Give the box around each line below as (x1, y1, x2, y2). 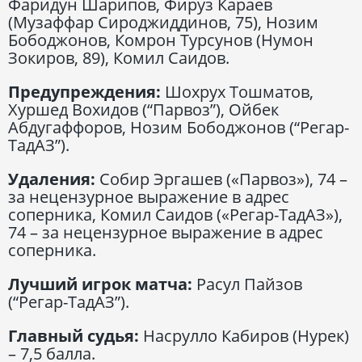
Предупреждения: (8, 80, 161, 103)
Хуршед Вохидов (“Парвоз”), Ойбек (8, 98, 279, 120)
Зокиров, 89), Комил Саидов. (8, 46, 229, 69)
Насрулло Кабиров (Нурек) (139, 324, 349, 347)
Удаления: (8, 167, 95, 190)
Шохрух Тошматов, (161, 80, 314, 103)
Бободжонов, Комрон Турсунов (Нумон (8, 28, 314, 51)
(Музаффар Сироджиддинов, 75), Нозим (8, 11, 318, 33)
